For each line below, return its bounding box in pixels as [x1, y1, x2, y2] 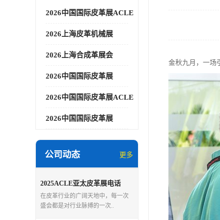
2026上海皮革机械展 [46, 30, 113, 38]
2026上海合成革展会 [46, 51, 113, 59]
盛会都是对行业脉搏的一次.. [40, 202, 114, 209]
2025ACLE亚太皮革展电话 [40, 180, 121, 187]
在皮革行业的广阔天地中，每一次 [40, 192, 129, 199]
